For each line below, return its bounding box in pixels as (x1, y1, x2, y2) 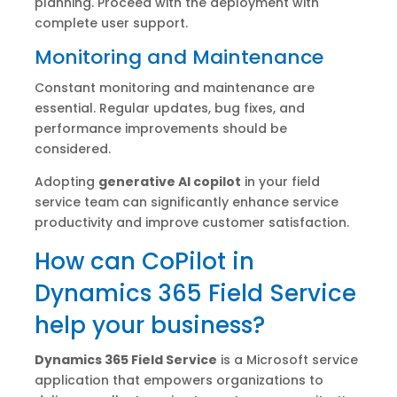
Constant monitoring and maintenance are (34, 79, 315, 97)
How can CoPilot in (34, 245, 254, 278)
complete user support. (34, 14, 188, 33)
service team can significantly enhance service (34, 193, 339, 212)
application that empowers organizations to (34, 371, 323, 390)
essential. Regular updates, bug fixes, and (34, 99, 305, 118)
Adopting (34, 173, 98, 191)
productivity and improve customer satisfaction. (34, 214, 349, 232)
